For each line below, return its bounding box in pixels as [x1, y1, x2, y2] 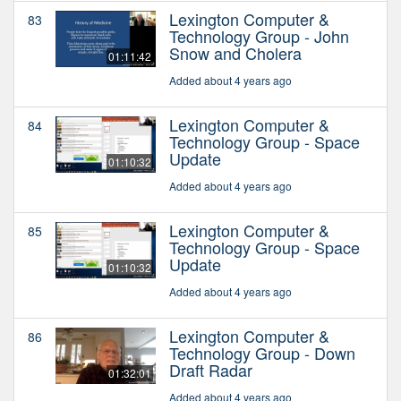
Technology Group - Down [169, 340, 355, 364]
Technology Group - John [169, 23, 349, 47]
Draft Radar [169, 357, 252, 381]
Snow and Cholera [169, 40, 302, 64]
